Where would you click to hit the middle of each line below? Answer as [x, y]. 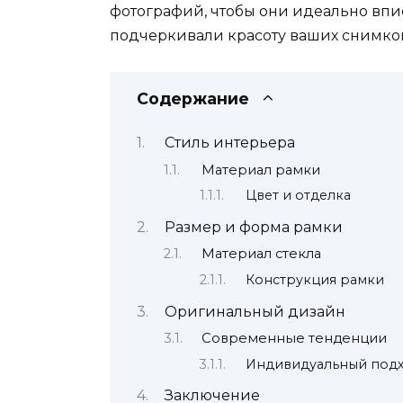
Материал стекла [261, 254]
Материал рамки [260, 170]
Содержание [193, 99]
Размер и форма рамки [253, 228]
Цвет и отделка [299, 196]
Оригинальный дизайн [255, 311]
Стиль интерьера [229, 143]
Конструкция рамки [315, 279]
